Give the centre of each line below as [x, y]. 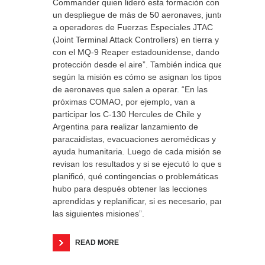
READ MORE [97, 243]
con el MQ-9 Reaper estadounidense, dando [136, 52]
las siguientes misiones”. [98, 214]
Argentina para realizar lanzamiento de [125, 127]
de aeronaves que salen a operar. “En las [130, 89]
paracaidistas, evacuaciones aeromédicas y [134, 139]
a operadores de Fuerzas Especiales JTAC [133, 27]
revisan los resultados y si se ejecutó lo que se [140, 164]
